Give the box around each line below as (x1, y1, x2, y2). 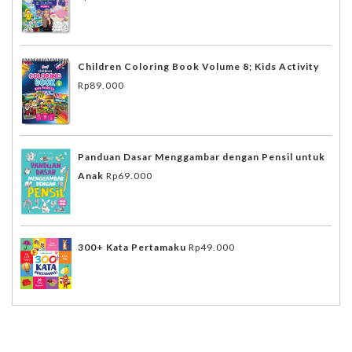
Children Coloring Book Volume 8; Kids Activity (78, 60, 319, 73)
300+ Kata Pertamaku (78, 240, 186, 253)
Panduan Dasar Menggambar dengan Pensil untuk (78, 151, 325, 163)
